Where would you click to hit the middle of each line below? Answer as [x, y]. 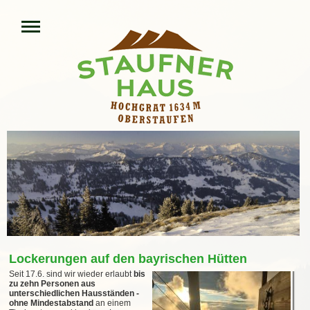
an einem [112, 303]
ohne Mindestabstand [51, 303]
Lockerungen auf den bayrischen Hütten [128, 259]
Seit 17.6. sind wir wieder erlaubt [71, 274]
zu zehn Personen [44, 284]
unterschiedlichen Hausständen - [74, 294]
